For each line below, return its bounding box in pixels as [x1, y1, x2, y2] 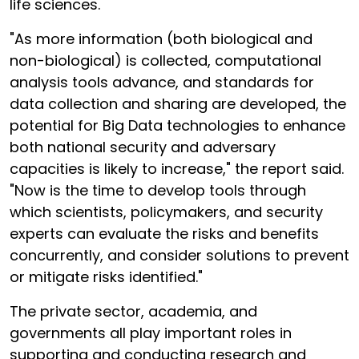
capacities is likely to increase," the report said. [10, 159, 344, 179]
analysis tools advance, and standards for [10, 72, 314, 92]
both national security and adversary [10, 137, 276, 157]
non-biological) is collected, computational [10, 50, 321, 71]
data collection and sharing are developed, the [10, 94, 346, 114]
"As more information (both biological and [10, 29, 313, 49]
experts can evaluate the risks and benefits [10, 224, 319, 244]
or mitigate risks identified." [10, 267, 203, 287]
